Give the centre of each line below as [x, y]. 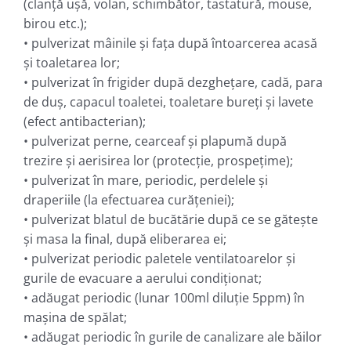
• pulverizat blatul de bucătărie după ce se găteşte [170, 219]
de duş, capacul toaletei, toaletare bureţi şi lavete [168, 101]
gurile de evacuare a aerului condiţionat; [142, 278]
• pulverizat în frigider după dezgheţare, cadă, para [173, 82]
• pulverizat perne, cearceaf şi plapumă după [155, 141]
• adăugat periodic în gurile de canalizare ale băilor [172, 337]
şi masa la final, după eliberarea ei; [125, 239]
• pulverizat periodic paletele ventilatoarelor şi [159, 258]
